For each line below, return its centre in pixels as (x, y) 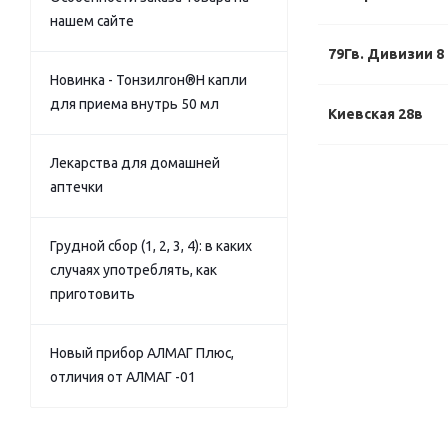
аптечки (76, 187)
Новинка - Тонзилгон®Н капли (148, 80)
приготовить (92, 294)
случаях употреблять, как (133, 270)
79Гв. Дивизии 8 (386, 54)
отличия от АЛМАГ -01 (123, 377)
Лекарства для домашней (135, 163)
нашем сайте (92, 21)
